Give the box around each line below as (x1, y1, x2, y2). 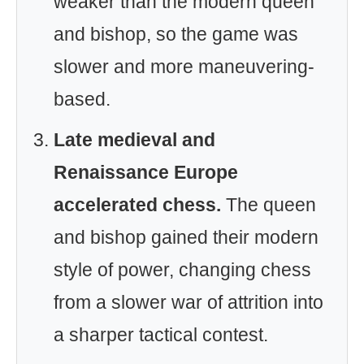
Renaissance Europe (54, 162, 238, 183)
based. (54, 89, 110, 110)
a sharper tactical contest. (54, 324, 268, 345)
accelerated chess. (54, 194, 221, 215)
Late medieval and (54, 129, 215, 150)
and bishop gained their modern (54, 227, 318, 248)
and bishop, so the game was (54, 24, 298, 45)
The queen (221, 194, 316, 215)
